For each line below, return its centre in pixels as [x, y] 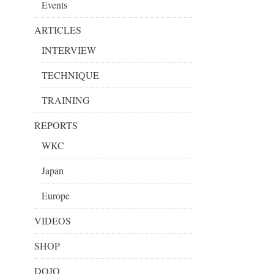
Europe [56, 195]
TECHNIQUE [70, 75]
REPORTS [56, 125]
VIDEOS [53, 220]
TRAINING [66, 100]
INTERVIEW [69, 50]
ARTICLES [58, 29]
